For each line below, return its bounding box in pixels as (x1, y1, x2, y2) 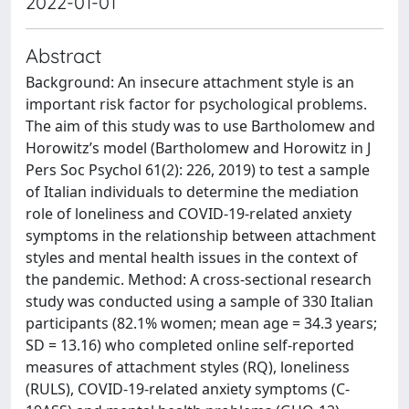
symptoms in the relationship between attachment (26, 225, 376, 246)
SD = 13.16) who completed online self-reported (26, 334, 354, 355)
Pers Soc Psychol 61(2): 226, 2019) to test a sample (26, 159, 370, 180)
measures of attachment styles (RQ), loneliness (26, 356, 350, 377)
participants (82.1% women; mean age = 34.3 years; (26, 312, 377, 333)
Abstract (26, 42, 101, 68)
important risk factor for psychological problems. (26, 93, 367, 114)
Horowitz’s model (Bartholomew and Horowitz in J (26, 137, 371, 158)
